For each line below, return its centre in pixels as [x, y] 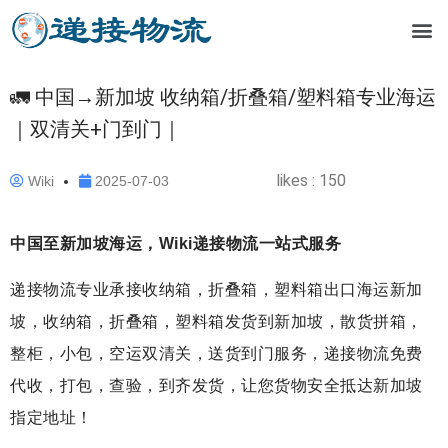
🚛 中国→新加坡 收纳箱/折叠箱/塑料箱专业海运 [223, 96]
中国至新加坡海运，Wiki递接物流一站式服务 [175, 243]
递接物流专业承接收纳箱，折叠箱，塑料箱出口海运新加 [216, 290]
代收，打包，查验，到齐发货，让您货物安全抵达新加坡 [216, 386]
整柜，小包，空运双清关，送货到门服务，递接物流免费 [216, 354]
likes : [298, 181]
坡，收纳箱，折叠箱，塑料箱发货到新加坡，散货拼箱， [216, 322]
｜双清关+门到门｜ [96, 128]
